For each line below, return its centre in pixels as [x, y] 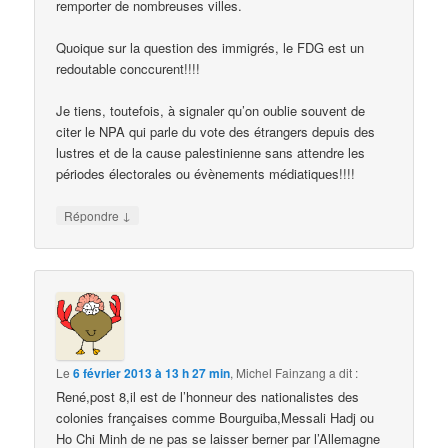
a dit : [344, 372]
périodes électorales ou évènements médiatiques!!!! [206, 174]
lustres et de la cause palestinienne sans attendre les [211, 153]
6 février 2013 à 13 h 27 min [152, 372]
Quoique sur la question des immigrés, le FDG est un [210, 48]
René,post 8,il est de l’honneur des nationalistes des [208, 396]
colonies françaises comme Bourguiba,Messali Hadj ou [215, 417]
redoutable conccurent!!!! [128, 69]
